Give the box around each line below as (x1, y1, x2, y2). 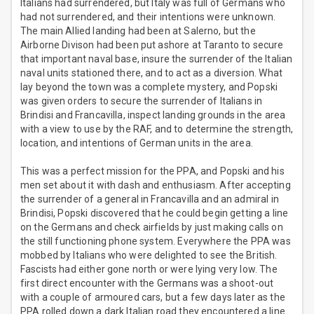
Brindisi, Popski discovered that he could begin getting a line (20, 207, 289, 219)
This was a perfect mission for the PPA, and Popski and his (20, 165, 285, 177)
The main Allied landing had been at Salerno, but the (20, 25, 256, 37)
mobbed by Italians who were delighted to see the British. (20, 250, 278, 261)
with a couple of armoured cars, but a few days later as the (20, 292, 285, 303)
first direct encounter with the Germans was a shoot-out (20, 278, 274, 289)
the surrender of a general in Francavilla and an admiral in (20, 193, 279, 205)
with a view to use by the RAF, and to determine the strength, (20, 123, 294, 135)
